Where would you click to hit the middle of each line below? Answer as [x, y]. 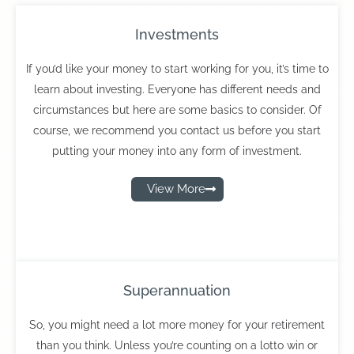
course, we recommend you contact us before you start [177, 130]
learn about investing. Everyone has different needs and [177, 89]
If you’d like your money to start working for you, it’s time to [177, 69]
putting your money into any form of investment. [177, 151]
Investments [177, 34]
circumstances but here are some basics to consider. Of [177, 110]
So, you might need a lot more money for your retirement [177, 325]
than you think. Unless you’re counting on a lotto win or [177, 345]
